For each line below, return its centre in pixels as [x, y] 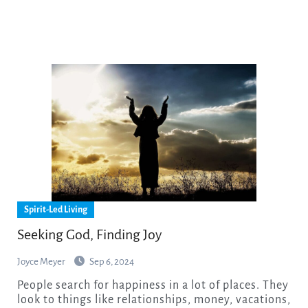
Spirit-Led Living [55, 209]
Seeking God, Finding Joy [89, 234]
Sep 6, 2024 [111, 261]
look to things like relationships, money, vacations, [154, 299]
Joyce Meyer [42, 261]
